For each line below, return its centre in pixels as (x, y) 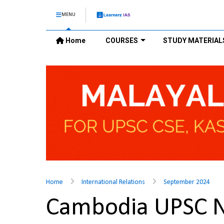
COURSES (122, 40)
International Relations (113, 182)
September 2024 (187, 182)
